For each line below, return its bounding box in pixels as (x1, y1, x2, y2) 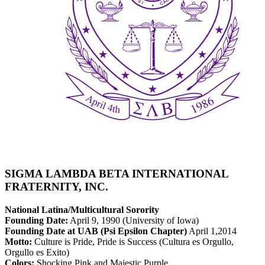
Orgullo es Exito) (5, 247, 69, 257)
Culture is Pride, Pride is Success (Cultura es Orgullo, (32, 236, 234, 247)
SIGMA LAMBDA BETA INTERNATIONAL (5, 167, 228, 180)
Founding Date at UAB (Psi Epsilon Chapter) (5, 225, 187, 236)
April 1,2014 (187, 225, 237, 236)
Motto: (5, 236, 32, 247)
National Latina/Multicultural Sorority (5, 204, 159, 215)
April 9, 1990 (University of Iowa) (68, 215, 199, 225)
